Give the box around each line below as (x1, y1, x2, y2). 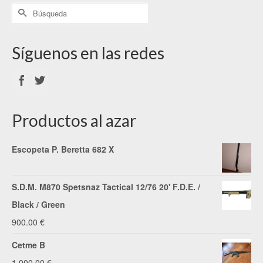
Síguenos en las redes (12, 42, 164, 63)
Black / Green (12, 198, 65, 210)
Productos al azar (12, 110, 136, 130)
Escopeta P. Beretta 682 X (12, 143, 114, 155)
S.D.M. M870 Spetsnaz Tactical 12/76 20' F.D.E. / (12, 180, 200, 193)
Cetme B (12, 238, 45, 251)
